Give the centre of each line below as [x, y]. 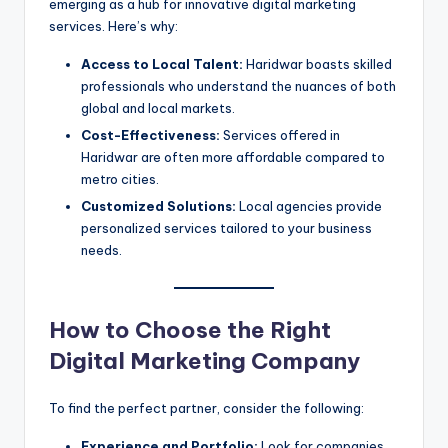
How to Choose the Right [190, 329]
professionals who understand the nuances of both [238, 86]
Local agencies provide [309, 206]
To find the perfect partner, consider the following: [206, 407]
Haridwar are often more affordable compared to [233, 157]
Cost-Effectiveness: [150, 135]
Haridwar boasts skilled [317, 64]
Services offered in [280, 135]
